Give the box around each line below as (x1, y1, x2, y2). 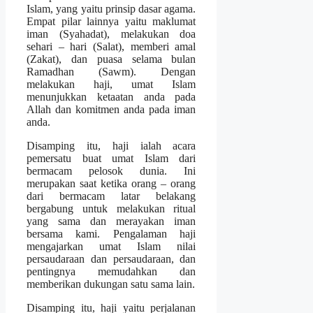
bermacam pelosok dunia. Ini (27, 164, 196, 177)
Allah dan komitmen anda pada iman (27, 103, 196, 115)
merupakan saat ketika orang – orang (27, 177, 196, 189)
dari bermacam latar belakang (27, 189, 196, 202)
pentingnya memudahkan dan (27, 265, 196, 277)
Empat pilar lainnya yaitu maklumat (27, 15, 196, 27)
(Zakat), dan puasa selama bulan (27, 52, 196, 65)
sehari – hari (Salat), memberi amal (27, 40, 196, 52)
